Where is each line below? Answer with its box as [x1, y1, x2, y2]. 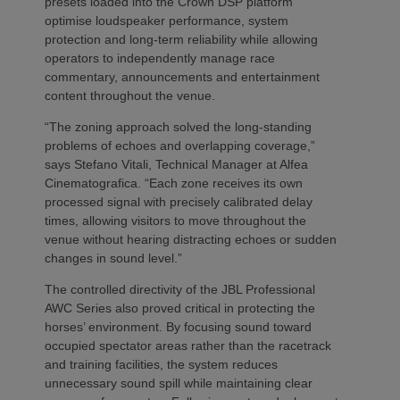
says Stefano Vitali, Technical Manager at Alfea [45, 156, 308, 171]
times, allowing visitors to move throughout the [45, 212, 306, 228]
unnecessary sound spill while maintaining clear [45, 375, 312, 390]
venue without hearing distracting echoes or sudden [45, 231, 337, 246]
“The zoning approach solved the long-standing [45, 119, 312, 134]
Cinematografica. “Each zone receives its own [45, 175, 303, 190]
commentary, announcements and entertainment [45, 69, 320, 84]
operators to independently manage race [45, 50, 275, 65]
